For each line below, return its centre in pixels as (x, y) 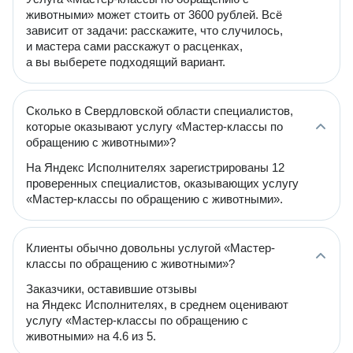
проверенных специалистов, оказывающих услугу (162, 183)
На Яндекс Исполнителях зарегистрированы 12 (155, 167)
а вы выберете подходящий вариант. (126, 62)
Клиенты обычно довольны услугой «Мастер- (150, 248)
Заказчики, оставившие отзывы (111, 289)
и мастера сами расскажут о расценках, (134, 46)
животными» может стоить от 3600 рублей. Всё (154, 15)
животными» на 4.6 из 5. (91, 336)
